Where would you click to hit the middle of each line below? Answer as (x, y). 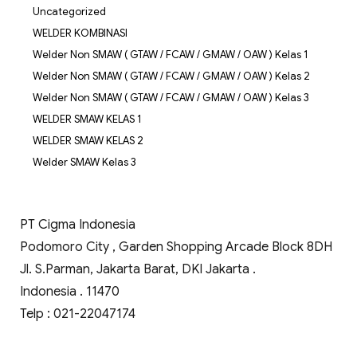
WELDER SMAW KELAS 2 (88, 140)
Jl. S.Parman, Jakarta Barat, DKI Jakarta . (137, 269)
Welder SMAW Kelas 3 (84, 162)
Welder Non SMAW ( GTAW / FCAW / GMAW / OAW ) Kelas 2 (171, 76)
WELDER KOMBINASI (80, 33)
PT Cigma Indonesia (77, 224)
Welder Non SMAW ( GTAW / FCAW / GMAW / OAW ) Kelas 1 (170, 54)
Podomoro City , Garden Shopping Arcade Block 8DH (176, 247)
